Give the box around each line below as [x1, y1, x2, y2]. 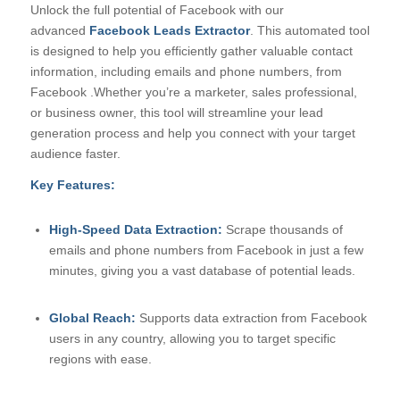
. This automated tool [249, 23, 370, 38]
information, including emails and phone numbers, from [29, 64, 342, 79]
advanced [29, 23, 89, 38]
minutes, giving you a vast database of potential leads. [48, 262, 355, 278]
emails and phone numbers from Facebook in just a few [48, 242, 363, 257]
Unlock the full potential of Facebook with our [29, 3, 284, 18]
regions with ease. [48, 351, 152, 366]
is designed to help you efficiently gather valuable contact [29, 44, 353, 59]
